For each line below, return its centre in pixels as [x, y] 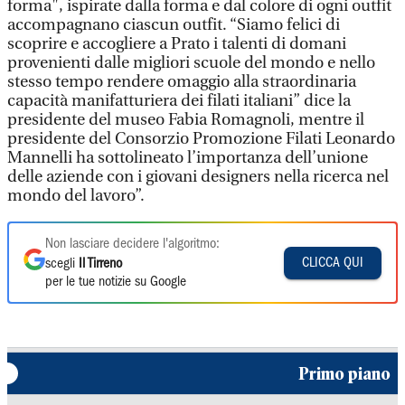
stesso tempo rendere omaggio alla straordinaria [182, 82]
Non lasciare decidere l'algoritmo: [132, 244]
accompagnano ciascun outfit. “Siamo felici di [174, 25]
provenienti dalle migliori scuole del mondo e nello [191, 63]
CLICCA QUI [333, 263]
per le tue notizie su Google [116, 282]
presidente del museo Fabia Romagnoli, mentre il [186, 120]
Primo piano [344, 373]
